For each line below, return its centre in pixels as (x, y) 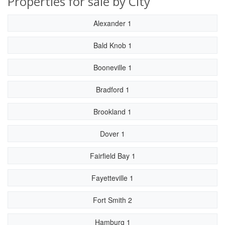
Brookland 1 (113, 111)
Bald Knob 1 (113, 45)
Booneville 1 (113, 67)
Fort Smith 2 (113, 200)
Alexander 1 (113, 23)
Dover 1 (113, 134)
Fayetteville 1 (113, 178)
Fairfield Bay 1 (113, 156)
